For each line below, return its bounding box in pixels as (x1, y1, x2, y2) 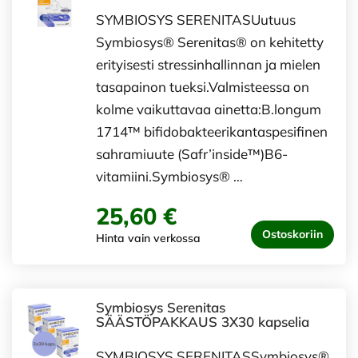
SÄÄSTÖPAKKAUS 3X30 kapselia (96, 312, 309, 330)
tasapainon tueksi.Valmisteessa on (96, 78, 309, 95)
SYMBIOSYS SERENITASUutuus (96, 10, 296, 28)
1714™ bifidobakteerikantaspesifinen (96, 122, 328, 140)
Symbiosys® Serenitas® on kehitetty (96, 33, 324, 50)
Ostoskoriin (262, 226, 323, 241)
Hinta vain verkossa (96, 230, 201, 245)
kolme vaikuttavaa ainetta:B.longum (96, 100, 321, 117)
